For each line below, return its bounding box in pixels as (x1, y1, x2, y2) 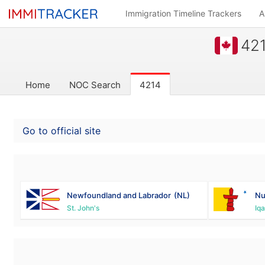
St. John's (67, 203, 100, 212)
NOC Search (69, 79, 121, 91)
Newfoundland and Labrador (67, 190, 172, 200)
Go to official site (22, 125, 101, 137)
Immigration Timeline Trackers (125, 8, 242, 18)
